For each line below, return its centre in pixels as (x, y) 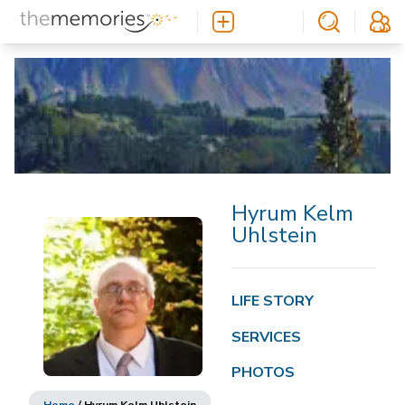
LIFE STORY (273, 301)
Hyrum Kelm (292, 213)
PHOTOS (263, 373)
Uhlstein (274, 235)
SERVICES (266, 337)
